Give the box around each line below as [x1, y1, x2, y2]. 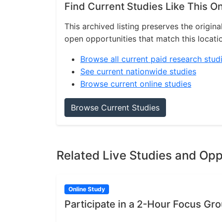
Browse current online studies [80, 79, 191, 89]
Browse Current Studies [71, 103, 160, 112]
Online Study [68, 185, 105, 193]
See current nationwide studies [80, 66, 196, 76]
